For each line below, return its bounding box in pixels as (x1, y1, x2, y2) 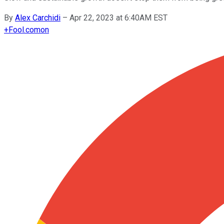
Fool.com (8, 24, 40, 34)
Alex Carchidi (15, 12, 60, 22)
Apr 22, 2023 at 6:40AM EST (69, 12, 167, 22)
